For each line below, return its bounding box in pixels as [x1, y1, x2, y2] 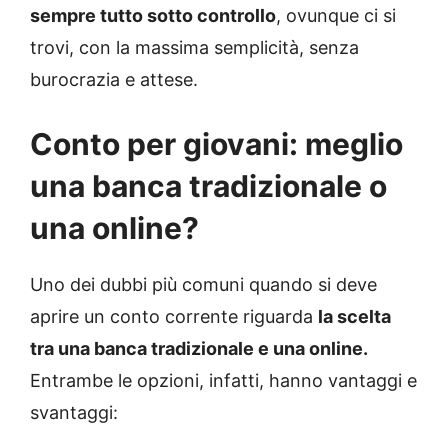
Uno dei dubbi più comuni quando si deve [30, 274, 377, 295]
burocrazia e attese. [30, 69, 198, 90]
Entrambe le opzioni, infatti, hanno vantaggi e [30, 370, 417, 391]
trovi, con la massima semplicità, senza [30, 37, 359, 58]
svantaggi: [30, 402, 118, 423]
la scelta [318, 306, 391, 327]
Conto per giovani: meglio [30, 126, 403, 162]
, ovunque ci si [276, 5, 396, 26]
